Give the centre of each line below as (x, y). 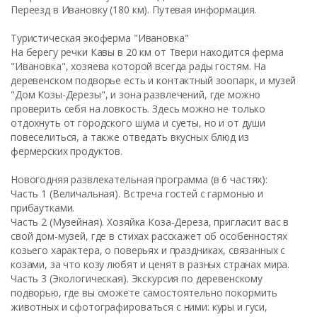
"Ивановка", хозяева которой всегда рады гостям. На (138, 66)
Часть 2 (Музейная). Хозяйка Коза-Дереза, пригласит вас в (150, 222)
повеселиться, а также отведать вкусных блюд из (130, 137)
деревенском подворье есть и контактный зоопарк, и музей (154, 80)
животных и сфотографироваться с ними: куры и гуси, (139, 307)
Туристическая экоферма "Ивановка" (100, 38)
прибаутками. (43, 208)
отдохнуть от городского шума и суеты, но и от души (138, 123)
